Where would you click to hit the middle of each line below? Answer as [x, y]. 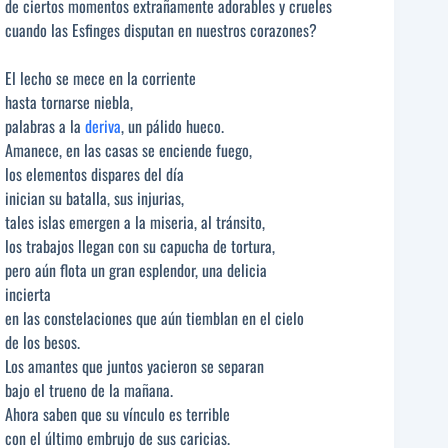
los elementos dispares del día [94, 173]
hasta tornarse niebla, [69, 101]
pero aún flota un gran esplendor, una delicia [136, 269]
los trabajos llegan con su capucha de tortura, [140, 245]
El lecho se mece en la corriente [100, 77]
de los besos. [42, 341]
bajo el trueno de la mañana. [89, 389]
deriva [103, 125]
